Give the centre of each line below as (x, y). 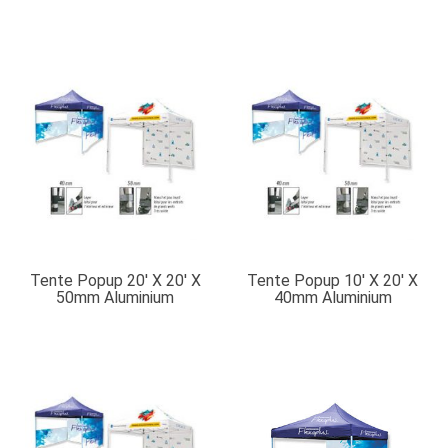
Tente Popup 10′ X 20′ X (333, 280)
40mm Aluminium (332, 297)
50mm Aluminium (115, 297)
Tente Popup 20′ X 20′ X (115, 280)
